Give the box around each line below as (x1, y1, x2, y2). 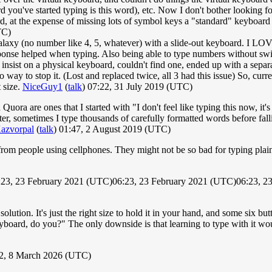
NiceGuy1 (22, 81, 63, 92)
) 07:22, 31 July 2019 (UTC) (82, 81, 192, 92)
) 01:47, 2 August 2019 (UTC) (53, 124, 171, 135)
